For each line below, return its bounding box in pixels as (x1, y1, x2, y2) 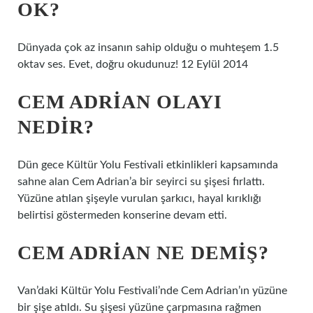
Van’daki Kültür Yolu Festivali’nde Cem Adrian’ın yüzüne (17, 285, 287, 296)
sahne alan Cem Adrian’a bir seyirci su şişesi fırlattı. (17, 176, 265, 187)
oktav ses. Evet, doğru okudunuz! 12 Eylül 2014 (17, 59, 248, 70)
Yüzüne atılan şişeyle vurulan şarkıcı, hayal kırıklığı (17, 193, 261, 204)
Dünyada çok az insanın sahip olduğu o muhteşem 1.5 (17, 42, 279, 53)
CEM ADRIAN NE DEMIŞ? (17, 242, 269, 263)
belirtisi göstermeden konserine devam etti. (17, 210, 227, 221)
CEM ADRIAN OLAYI (17, 91, 222, 112)
